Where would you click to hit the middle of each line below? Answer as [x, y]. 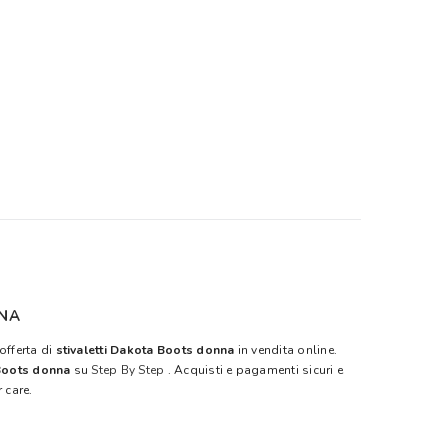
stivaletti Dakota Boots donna [146, 350]
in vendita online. [287, 350]
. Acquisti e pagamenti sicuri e [254, 370]
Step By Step [128, 370]
